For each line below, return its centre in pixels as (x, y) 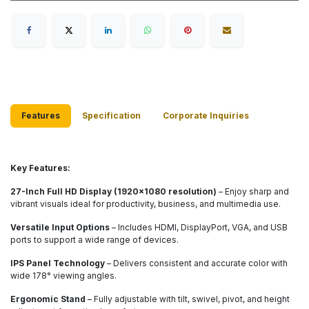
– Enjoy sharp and (253, 192)
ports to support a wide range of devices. (94, 240)
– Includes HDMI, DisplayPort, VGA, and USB (199, 228)
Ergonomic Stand (48, 299)
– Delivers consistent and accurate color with (196, 263)
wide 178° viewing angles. (63, 276)
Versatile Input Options (60, 228)
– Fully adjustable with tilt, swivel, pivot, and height (188, 299)
